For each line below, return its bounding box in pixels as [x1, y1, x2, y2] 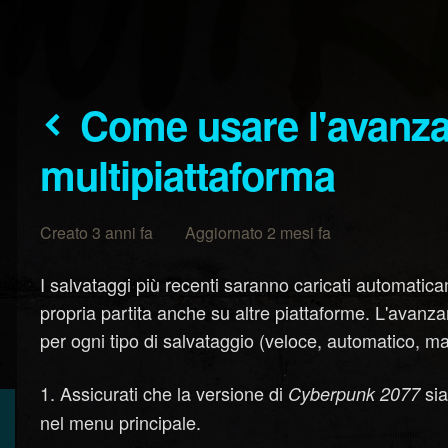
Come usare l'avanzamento [80, 96, 109, 153]
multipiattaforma [40, 146, 336, 203]
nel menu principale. [40, 409, 202, 435]
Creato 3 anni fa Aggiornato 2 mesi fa [40, 221, 332, 244]
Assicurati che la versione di [60, 380, 289, 406]
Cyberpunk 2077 [288, 381, 421, 406]
